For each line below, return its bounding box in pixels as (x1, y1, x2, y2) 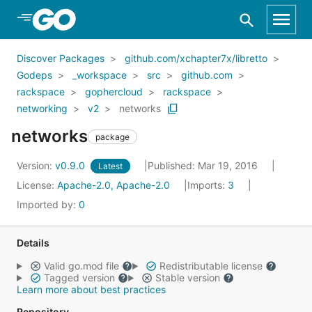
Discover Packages (17, 52, 104, 64)
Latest (98, 161, 123, 171)
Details (17, 237, 49, 249)
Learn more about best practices (17, 283, 166, 295)
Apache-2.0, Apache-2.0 (57, 179, 170, 191)
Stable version (152, 272, 223, 283)
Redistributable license (156, 260, 265, 272)
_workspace (72, 69, 127, 81)
